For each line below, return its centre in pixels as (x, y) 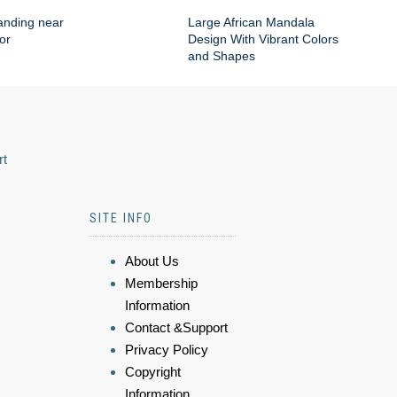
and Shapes (222, 56)
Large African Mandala (251, 23)
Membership (161, 284)
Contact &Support (176, 328)
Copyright (153, 372)
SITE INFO (121, 218)
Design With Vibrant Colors (263, 39)
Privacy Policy (167, 350)
